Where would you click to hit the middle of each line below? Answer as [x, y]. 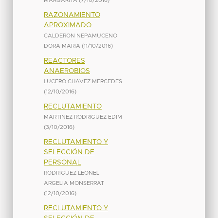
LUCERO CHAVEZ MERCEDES [83, 81]
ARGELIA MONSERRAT [74, 183]
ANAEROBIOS [67, 71]
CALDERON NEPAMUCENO [80, 36]
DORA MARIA [62, 46]
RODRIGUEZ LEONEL [71, 173]
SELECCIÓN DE [69, 152]
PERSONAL [62, 162]
